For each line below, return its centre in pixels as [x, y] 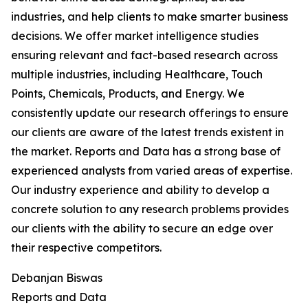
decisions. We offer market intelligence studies [135, 36]
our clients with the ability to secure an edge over [142, 229]
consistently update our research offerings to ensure [150, 113]
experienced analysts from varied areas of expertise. [152, 171]
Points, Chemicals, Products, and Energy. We [128, 94]
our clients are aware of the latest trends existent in [147, 132]
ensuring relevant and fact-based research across [144, 55]
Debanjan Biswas [57, 278]
